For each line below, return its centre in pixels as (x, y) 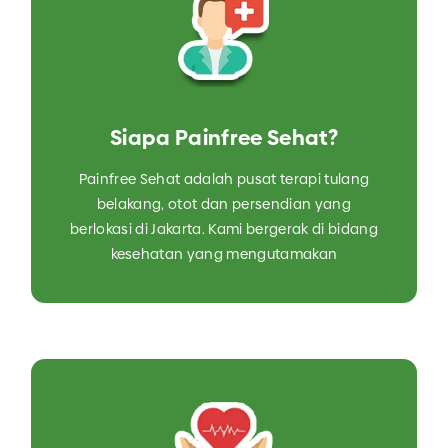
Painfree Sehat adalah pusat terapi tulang (224, 179)
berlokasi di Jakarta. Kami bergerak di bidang (224, 229)
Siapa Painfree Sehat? (224, 138)
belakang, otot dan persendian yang (224, 204)
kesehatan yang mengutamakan (224, 254)
